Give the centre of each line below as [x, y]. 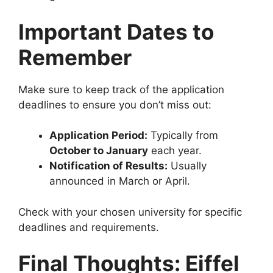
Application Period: [98, 136]
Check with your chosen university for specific [130, 212]
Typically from [183, 136]
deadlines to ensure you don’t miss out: [115, 105]
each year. [175, 151]
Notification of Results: [108, 166]
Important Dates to [116, 31]
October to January [99, 151]
